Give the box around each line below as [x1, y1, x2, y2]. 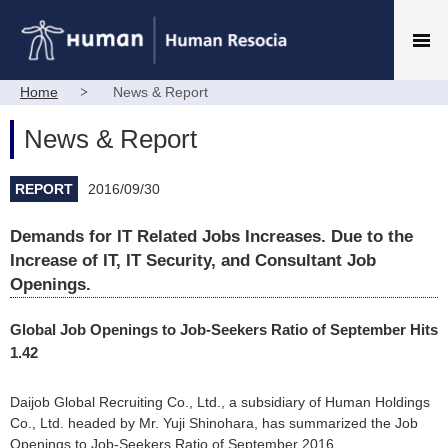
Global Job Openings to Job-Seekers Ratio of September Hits [10, 321, 438, 338]
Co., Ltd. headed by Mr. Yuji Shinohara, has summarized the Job [10, 415, 418, 431]
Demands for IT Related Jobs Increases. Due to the [10, 227, 413, 246]
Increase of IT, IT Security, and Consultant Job [10, 251, 376, 270]
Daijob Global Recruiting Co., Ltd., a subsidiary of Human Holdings [10, 394, 430, 410]
